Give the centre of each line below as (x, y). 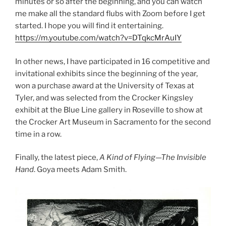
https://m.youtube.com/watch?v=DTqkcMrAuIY (98, 38)
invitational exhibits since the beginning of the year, (106, 73)
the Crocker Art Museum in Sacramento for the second (113, 122)
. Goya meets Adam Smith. (80, 170)
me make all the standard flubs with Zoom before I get (110, 14)
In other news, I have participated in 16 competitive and (112, 61)
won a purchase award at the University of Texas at (105, 86)
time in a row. (38, 134)
